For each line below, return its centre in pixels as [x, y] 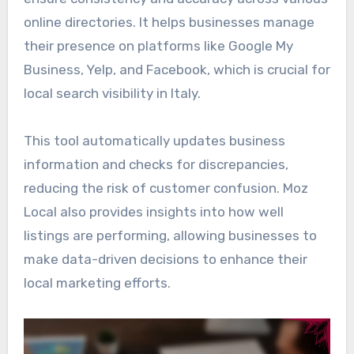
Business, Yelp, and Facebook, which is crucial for [177, 70]
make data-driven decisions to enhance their [165, 260]
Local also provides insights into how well [153, 212]
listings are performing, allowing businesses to [170, 236]
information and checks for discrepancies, [156, 165]
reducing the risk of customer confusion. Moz [166, 188]
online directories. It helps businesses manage [169, 23]
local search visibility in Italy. [112, 94]
